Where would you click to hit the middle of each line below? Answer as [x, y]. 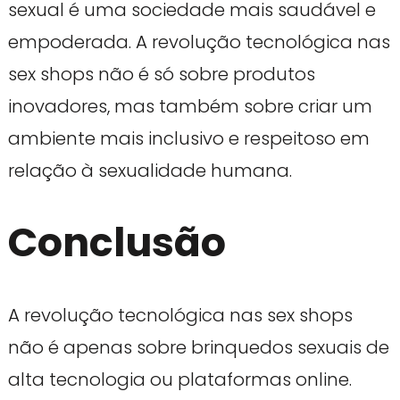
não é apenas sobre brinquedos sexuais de [198, 347]
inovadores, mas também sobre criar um [190, 106]
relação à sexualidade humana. [150, 170]
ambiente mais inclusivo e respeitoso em [188, 138]
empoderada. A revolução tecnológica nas [199, 42]
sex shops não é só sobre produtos [161, 74]
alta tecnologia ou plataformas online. [179, 379]
